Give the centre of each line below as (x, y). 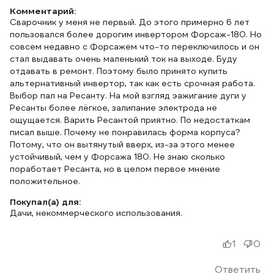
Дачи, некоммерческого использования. (96, 213)
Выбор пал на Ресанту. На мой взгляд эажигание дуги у (128, 95)
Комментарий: (43, 11)
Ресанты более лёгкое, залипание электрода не (113, 108)
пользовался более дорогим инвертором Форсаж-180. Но (136, 34)
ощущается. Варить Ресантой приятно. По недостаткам (130, 120)
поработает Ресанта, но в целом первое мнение (115, 169)
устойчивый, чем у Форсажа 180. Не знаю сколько (117, 157)
